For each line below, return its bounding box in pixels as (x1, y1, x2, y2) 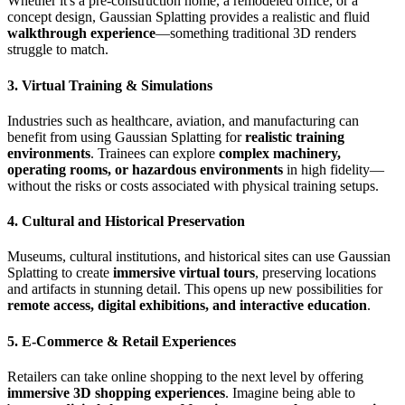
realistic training (245, 128, 344, 145)
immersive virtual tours (113, 265, 255, 281)
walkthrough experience (7, 25, 155, 42)
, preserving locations (255, 265, 376, 281)
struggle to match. (7, 42, 108, 58)
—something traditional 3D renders (155, 25, 356, 42)
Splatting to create (7, 265, 113, 281)
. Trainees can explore (90, 145, 219, 161)
